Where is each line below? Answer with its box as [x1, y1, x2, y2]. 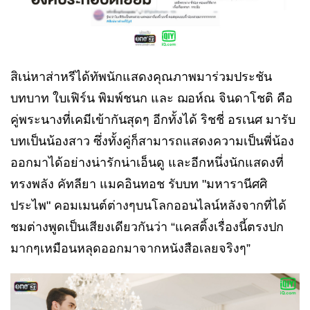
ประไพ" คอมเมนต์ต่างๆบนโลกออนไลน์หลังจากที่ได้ [10, 199, 286, 213]
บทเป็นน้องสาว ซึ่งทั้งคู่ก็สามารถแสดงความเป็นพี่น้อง [10, 134, 294, 149]
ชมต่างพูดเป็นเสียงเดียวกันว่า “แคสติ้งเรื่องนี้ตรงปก [10, 220, 284, 235]
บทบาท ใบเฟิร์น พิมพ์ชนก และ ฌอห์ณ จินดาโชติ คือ [10, 91, 293, 106]
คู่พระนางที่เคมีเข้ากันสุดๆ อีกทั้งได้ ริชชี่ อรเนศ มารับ [10, 113, 295, 127]
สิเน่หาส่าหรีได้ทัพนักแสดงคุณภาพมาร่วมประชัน [10, 70, 272, 84]
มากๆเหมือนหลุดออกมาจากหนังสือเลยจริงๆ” [10, 241, 250, 256]
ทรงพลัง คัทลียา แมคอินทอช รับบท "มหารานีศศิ [10, 177, 267, 192]
